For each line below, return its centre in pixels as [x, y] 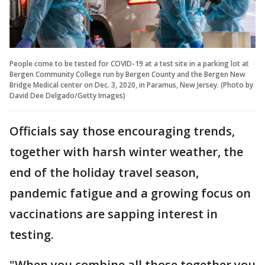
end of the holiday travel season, [104, 172]
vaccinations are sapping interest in [114, 214]
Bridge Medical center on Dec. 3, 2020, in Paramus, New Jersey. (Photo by [131, 85]
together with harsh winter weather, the [126, 151]
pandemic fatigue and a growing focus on [130, 193]
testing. [32, 234]
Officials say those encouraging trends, [122, 131]
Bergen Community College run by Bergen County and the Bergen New [127, 74]
